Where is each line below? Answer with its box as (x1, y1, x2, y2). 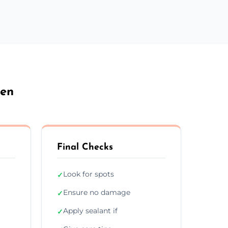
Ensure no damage (63, 187, 130, 197)
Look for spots (63, 169, 114, 179)
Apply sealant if (63, 206, 118, 215)
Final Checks (57, 142, 113, 152)
